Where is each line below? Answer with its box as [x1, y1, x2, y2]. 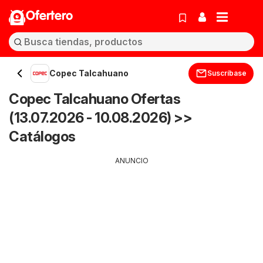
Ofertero [26, 10, 73, 23]
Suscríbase [207, 69, 247, 77]
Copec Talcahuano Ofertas [9, 90, 180, 107]
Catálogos [9, 128, 76, 145]
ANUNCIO [114, 156, 149, 165]
